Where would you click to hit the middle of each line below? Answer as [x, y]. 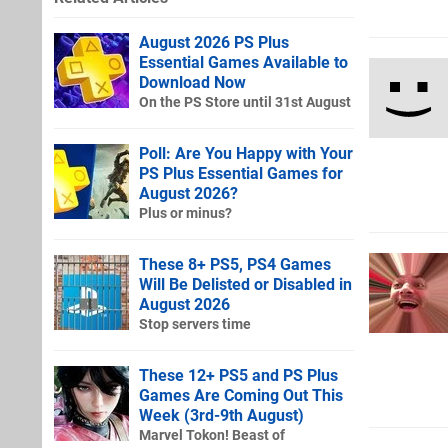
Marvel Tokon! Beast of [212, 435]
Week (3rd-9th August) [221, 415]
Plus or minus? [185, 213]
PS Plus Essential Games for [241, 173]
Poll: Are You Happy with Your [246, 153]
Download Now [192, 82]
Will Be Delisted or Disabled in [245, 284]
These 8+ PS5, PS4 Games [235, 264]
